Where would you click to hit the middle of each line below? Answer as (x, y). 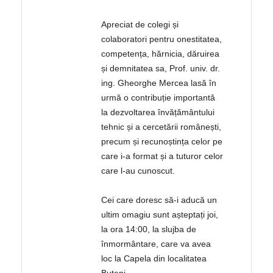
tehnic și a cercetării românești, (161, 127)
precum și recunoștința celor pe (162, 142)
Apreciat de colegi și (140, 25)
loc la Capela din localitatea (154, 259)
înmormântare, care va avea (156, 244)
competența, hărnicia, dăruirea (161, 54)
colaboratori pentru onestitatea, (162, 39)
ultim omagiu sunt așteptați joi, (160, 215)
